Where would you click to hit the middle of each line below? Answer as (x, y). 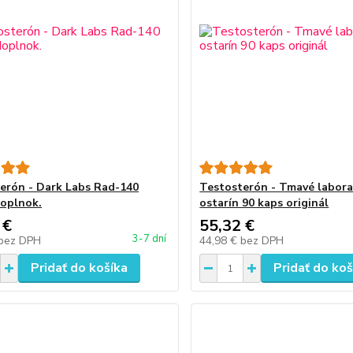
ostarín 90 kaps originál (264, 203)
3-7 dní (150, 239)
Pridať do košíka (79, 268)
